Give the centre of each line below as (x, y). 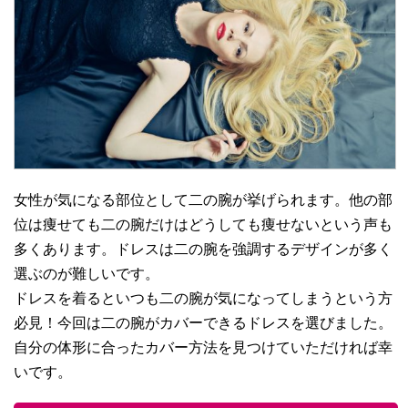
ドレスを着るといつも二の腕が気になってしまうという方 (203, 299)
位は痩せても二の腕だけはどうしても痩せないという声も (203, 225)
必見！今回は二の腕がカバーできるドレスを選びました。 (203, 323)
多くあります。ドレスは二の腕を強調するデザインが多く (203, 250)
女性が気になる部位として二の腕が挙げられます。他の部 (203, 200)
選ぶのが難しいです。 (87, 274)
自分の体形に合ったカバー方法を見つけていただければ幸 (203, 348)
